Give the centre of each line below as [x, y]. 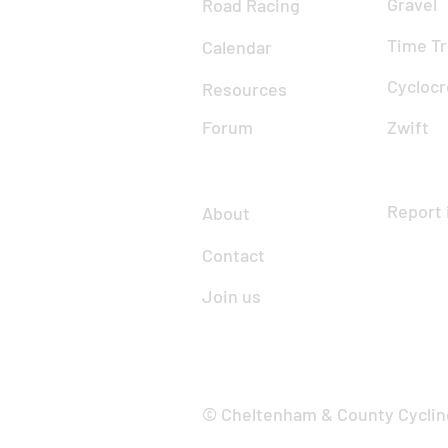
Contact [233, 255]
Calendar [237, 47]
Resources [244, 89]
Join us [231, 296]
